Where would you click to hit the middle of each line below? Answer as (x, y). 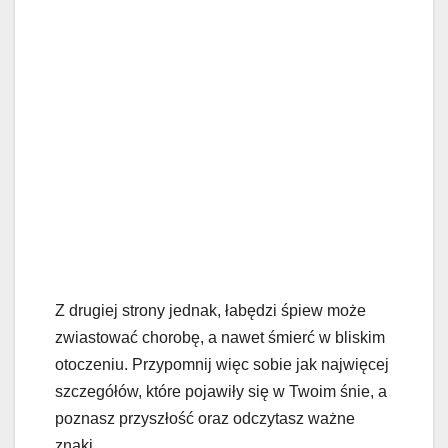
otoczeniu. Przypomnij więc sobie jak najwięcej (222, 364)
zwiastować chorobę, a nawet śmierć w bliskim (220, 337)
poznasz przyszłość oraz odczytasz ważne (205, 418)
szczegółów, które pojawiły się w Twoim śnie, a (221, 391)
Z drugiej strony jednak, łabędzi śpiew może (210, 310)
